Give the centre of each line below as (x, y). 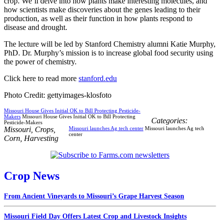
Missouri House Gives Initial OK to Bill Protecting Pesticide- (72, 110)
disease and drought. (36, 27)
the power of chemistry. (40, 61)
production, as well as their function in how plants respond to (98, 18)
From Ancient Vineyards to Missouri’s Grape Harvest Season (94, 196)
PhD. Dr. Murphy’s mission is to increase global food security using (109, 53)
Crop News (32, 176)
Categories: (169, 120)
